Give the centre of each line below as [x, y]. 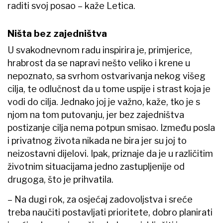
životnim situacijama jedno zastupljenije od [96, 167]
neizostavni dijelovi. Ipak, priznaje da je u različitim [110, 154]
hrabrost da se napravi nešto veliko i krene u [99, 63]
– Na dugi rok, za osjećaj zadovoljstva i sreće [100, 200]
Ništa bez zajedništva [57, 34]
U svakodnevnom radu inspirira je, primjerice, [100, 50]
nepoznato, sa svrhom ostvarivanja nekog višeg [107, 76]
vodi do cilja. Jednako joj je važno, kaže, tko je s [104, 102]
